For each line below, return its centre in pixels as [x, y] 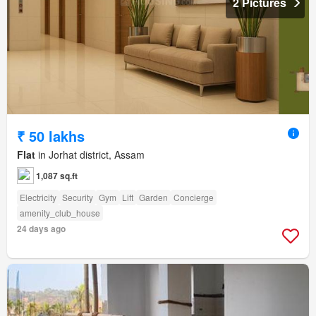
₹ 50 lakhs [51, 136]
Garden [153, 197]
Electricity [38, 197]
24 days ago [41, 229]
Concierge [194, 197]
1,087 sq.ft [57, 176]
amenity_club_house [60, 213]
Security [78, 197]
